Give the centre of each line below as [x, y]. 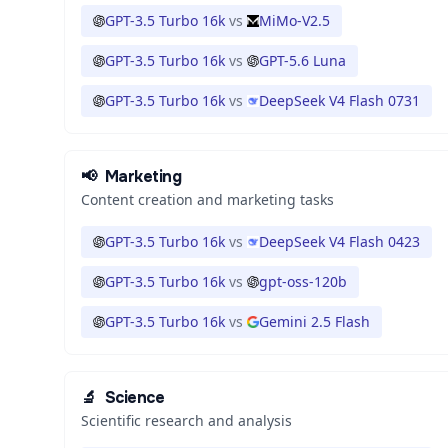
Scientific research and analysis [186, 420]
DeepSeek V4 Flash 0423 [339, 241]
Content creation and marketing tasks [207, 199]
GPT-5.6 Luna [302, 60]
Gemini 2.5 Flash [314, 321]
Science [134, 397]
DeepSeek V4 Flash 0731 [339, 100]
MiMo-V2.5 [294, 20]
